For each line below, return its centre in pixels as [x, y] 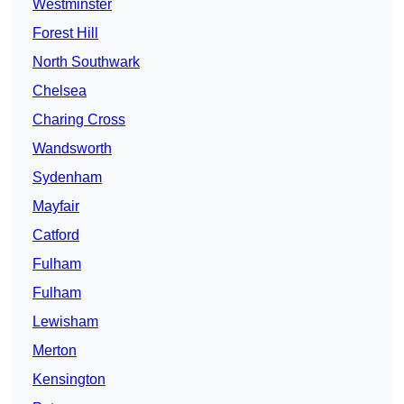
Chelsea [60, 91]
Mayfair [56, 207]
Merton [55, 351]
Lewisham [65, 322]
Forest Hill [65, 33]
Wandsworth [72, 149]
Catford [56, 235]
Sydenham [67, 178]
